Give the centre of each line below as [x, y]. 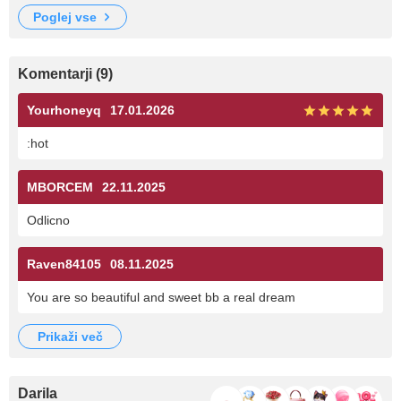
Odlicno [48, 221]
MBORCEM [60, 188]
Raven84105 [64, 264]
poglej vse [69, 17]
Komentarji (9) [65, 74]
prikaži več [74, 337]
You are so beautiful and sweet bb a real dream [161, 298]
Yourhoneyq [64, 111]
